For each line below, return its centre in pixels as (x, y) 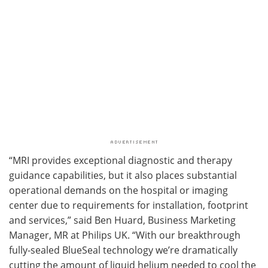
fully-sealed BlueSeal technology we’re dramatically (123, 249)
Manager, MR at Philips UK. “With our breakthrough (125, 234)
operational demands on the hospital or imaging (118, 190)
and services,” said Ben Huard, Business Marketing (122, 220)
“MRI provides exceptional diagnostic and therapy (121, 160)
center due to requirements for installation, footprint (129, 205)
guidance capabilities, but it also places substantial (123, 175)
